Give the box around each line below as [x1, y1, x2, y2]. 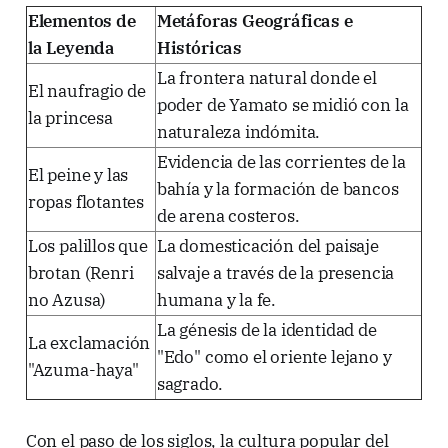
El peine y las [27, 163, 129, 186]
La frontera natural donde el [156, 66, 377, 89]
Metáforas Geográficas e [156, 9, 353, 32]
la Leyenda [27, 36, 116, 59]
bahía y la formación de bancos [156, 177, 399, 200]
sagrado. [156, 372, 223, 395]
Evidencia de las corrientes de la [156, 150, 407, 173]
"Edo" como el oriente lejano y [156, 345, 392, 368]
